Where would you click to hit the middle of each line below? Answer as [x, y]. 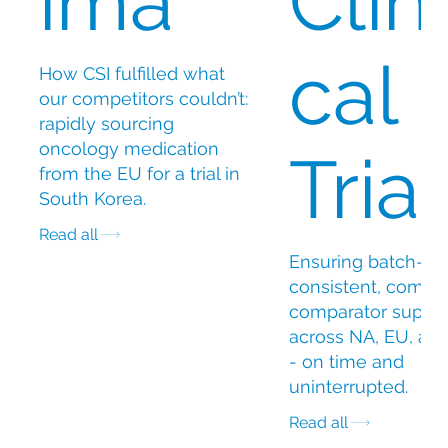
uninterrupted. [348, 386]
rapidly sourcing [106, 123]
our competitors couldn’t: [143, 98]
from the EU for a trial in [139, 173]
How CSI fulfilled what [131, 73]
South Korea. [92, 198]
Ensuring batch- [356, 261]
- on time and [346, 361]
